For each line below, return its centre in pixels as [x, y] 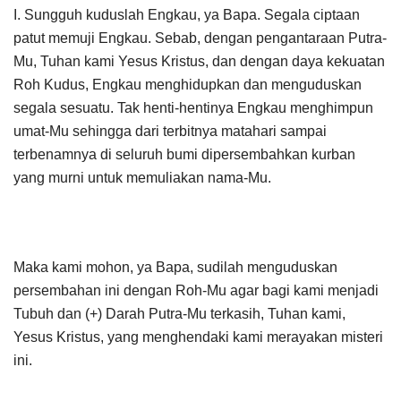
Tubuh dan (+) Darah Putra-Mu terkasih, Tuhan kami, [179, 313]
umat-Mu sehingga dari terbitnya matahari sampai [170, 131]
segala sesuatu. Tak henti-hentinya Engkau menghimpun [193, 107]
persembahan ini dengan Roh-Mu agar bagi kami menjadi [196, 290]
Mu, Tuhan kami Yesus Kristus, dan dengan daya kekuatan [199, 61]
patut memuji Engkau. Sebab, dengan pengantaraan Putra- [200, 38]
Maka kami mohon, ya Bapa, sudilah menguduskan [175, 267]
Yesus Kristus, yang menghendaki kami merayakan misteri [198, 337]
